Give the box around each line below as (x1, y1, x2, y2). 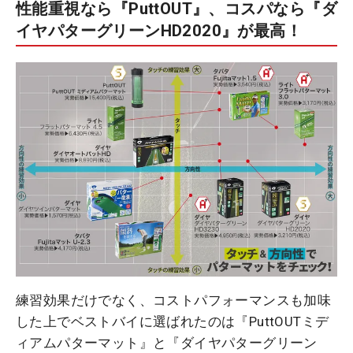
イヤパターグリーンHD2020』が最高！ (16, 20, 302, 40)
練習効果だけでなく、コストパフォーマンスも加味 (16, 292, 332, 308)
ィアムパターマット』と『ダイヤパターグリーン (16, 334, 318, 351)
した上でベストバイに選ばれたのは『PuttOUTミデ (16, 313, 329, 329)
